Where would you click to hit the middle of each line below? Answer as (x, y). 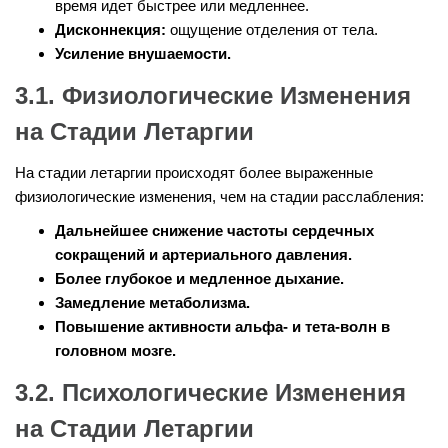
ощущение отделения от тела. (272, 30)
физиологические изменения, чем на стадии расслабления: (219, 197)
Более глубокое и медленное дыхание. (199, 279)
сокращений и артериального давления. (203, 255)
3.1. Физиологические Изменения (213, 96)
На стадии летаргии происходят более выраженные (194, 173)
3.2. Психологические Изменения (210, 393)
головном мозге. (115, 351)
